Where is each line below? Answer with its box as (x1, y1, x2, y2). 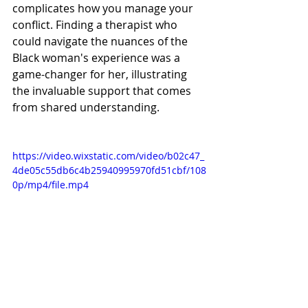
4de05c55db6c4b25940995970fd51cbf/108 (12, 164, 206, 177)
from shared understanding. (12, 100, 159, 115)
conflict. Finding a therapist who (12, 17, 180, 33)
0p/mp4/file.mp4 (12, 178, 89, 192)
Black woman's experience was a (12, 50, 183, 66)
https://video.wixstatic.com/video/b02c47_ (12, 149, 204, 163)
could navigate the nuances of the (12, 34, 190, 49)
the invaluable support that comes (12, 83, 194, 99)
